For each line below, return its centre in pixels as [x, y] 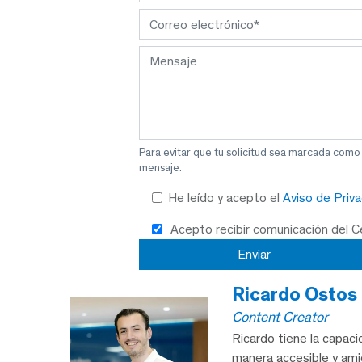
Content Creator [280, 317]
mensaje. [160, 168]
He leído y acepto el [225, 198]
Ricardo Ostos [295, 294]
